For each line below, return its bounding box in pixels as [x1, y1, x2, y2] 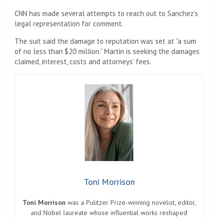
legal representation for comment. [15, 18, 123, 28]
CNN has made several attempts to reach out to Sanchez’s [15, 8, 198, 18]
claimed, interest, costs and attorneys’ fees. [15, 56, 151, 66]
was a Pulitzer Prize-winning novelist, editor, [65, 198, 196, 207]
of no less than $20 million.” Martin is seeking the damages [15, 46, 200, 56]
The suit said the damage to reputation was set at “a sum [15, 36, 196, 46]
